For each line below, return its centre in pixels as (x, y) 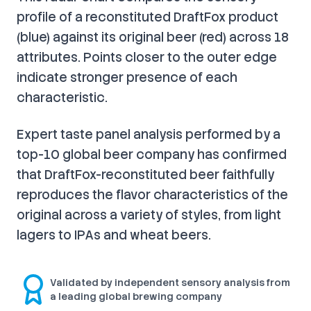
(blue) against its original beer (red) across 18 (153, 37)
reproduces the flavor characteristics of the (152, 194)
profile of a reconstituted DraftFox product (148, 17)
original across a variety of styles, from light (149, 215)
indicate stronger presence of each (127, 77)
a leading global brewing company (136, 296)
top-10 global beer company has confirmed (152, 154)
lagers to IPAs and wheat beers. (114, 235)
